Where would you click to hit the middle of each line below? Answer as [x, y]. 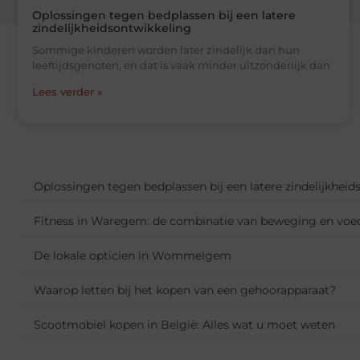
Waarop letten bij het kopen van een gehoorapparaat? [185, 290]
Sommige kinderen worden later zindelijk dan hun [166, 50]
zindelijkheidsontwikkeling [112, 29]
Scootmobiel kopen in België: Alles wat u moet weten [184, 325]
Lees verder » [67, 92]
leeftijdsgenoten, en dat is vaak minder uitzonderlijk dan [181, 65]
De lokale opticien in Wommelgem [133, 256]
